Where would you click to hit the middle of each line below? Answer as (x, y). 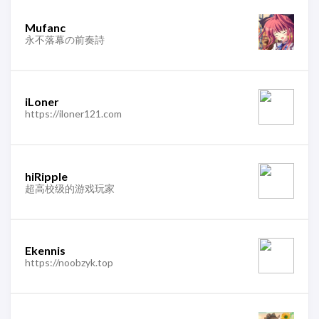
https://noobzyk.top (69, 262)
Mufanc (45, 27)
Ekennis (45, 250)
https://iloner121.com (73, 114)
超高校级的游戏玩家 (70, 188)
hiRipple (46, 176)
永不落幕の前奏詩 (65, 39)
